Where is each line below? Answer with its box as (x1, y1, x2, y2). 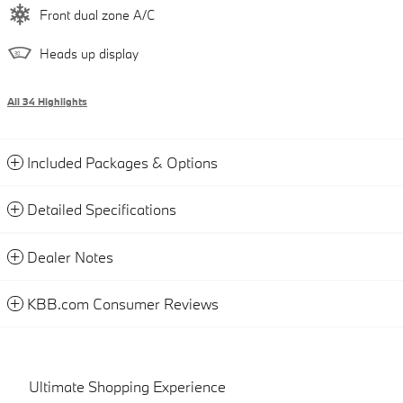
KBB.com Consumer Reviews (27, 294, 219, 314)
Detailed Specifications (27, 200, 176, 219)
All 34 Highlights (7, 95, 87, 109)
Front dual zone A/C (40, 6, 155, 24)
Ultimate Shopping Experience (29, 377, 226, 397)
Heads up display (40, 45, 139, 63)
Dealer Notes (27, 247, 113, 267)
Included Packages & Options (27, 153, 218, 173)
